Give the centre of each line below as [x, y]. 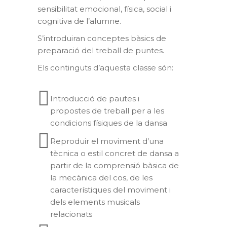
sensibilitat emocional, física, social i [104, 9]
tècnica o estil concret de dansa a [115, 153]
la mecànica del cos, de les [101, 178]
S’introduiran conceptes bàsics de [102, 38]
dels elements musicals [95, 202]
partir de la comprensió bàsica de [115, 165]
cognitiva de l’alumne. [79, 21]
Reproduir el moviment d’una [107, 141]
